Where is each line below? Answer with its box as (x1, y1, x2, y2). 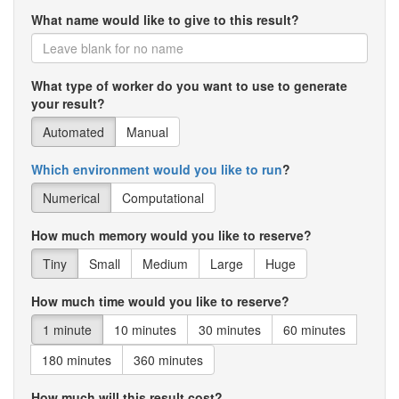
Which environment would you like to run (31, 160, 282, 178)
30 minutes (199, 321, 261, 338)
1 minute (43, 321, 92, 338)
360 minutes (134, 351, 203, 369)
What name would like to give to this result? (31, 11, 299, 28)
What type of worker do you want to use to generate (31, 77, 347, 94)
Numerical (43, 189, 100, 207)
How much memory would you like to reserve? (31, 226, 312, 244)
